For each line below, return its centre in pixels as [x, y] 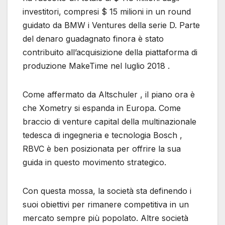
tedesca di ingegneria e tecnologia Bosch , [102, 135]
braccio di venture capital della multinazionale [109, 121]
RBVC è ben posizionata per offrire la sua [102, 148]
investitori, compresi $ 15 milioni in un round [107, 11]
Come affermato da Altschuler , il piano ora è [109, 94]
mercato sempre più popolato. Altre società [105, 218]
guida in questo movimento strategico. [94, 162]
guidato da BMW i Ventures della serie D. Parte [111, 25]
